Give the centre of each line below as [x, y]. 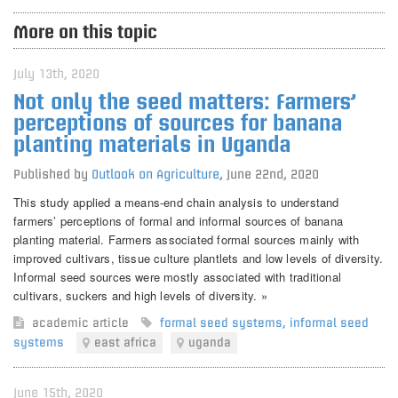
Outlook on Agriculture [155, 174]
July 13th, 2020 [56, 74]
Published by [52, 174]
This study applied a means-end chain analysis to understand [176, 202]
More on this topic [85, 32]
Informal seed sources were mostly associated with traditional [177, 276]
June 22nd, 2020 [273, 174]
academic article [82, 322]
